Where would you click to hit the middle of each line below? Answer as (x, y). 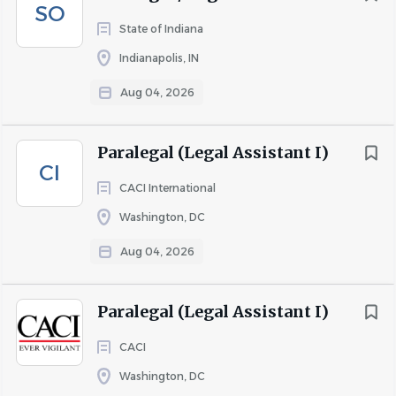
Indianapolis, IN (159, 58)
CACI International (168, 188)
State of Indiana (161, 29)
